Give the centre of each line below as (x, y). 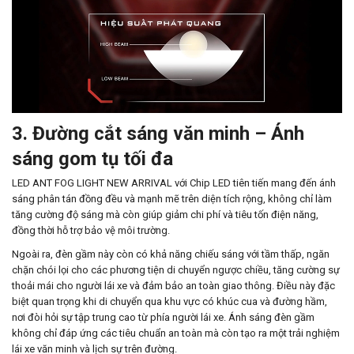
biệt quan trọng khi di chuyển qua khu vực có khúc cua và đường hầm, (169, 301)
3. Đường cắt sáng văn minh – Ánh (158, 134)
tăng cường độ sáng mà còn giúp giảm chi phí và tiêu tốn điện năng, (165, 215)
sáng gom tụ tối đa (92, 159)
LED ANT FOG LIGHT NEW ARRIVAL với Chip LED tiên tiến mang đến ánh (174, 183)
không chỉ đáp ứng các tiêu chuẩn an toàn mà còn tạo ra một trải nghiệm (176, 333)
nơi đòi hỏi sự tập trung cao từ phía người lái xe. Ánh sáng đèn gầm (163, 317)
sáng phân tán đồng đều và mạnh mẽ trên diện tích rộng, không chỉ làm (172, 199)
